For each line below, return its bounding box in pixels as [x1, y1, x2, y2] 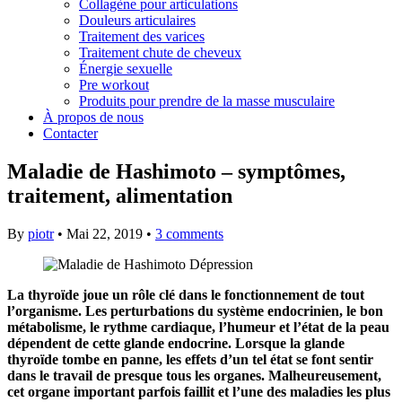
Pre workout [79, 77, 149, 92]
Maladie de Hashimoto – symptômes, [7, 159, 345, 183]
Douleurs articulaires [79, 13, 196, 28]
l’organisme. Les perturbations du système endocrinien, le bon [7, 302, 383, 319]
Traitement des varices [79, 29, 205, 44]
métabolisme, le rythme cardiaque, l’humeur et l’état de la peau [7, 319, 389, 335]
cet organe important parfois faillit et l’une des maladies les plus [7, 383, 390, 399]
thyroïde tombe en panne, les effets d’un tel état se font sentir [7, 351, 373, 367]
